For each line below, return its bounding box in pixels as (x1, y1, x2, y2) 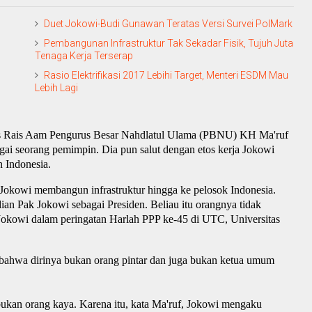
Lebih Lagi (35, 82, 78, 94)
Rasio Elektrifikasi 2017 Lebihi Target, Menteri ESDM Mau (44, 70, 288, 81)
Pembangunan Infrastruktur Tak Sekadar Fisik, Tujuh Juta (44, 38, 293, 49)
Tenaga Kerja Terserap (35, 50, 133, 62)
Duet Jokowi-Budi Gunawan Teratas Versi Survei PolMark (44, 18, 292, 30)
